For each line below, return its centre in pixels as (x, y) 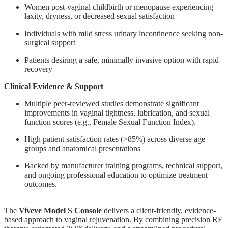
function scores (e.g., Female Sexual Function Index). (110, 122)
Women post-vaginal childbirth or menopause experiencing (119, 7)
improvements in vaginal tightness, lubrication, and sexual (117, 113)
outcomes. (41, 184)
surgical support (50, 43)
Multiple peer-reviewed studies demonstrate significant (112, 104)
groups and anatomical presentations (82, 149)
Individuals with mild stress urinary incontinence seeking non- (124, 34)
